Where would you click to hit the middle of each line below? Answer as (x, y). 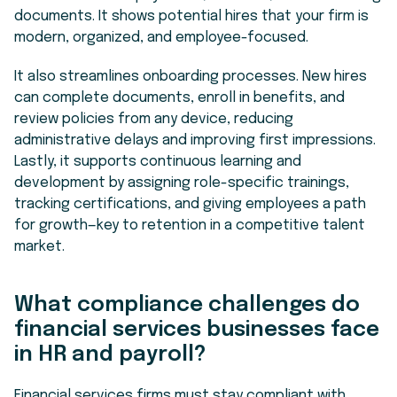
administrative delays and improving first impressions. (195, 140)
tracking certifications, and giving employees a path (190, 204)
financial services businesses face (197, 330)
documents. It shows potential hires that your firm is (191, 16)
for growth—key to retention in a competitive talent (190, 225)
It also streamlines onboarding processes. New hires (191, 76)
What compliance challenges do (187, 305)
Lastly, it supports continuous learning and (158, 161)
